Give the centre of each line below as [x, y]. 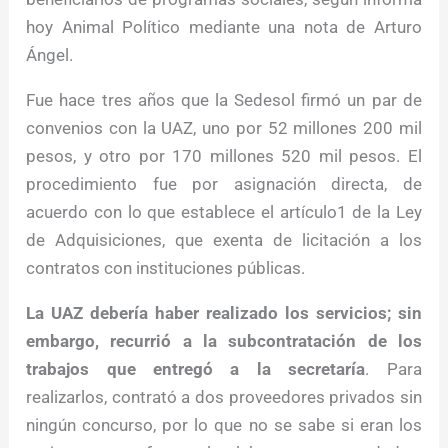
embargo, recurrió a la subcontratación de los [224, 341]
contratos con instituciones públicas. [166, 268]
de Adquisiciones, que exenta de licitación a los [224, 240]
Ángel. [50, 55]
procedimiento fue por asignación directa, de [224, 184]
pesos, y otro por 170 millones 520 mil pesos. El [224, 156]
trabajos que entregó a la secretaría [196, 369]
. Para [393, 369]
